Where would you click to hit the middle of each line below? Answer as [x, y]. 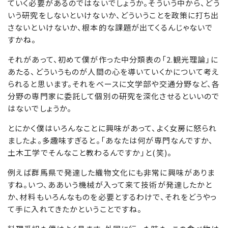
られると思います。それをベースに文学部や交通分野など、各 [114, 84]
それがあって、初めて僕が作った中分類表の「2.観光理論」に [113, 60]
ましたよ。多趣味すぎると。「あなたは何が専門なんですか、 [111, 140]
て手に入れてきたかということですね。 [75, 209]
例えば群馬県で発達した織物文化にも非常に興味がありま [111, 173]
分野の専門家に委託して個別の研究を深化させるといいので [114, 96]
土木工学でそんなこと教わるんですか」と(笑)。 [90, 153]
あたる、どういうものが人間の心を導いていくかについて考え [114, 72]
